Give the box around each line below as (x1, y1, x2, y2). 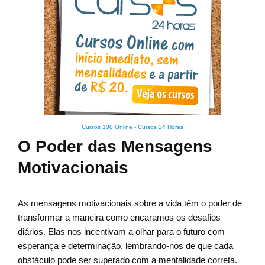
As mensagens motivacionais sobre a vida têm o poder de (18, 198, 242, 209)
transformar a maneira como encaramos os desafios (18, 212, 221, 223)
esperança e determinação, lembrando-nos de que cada (18, 241, 233, 251)
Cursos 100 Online (82, 124, 132, 131)
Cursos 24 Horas (138, 124, 183, 131)
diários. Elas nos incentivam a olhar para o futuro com (18, 227, 225, 237)
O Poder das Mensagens (18, 137, 212, 156)
